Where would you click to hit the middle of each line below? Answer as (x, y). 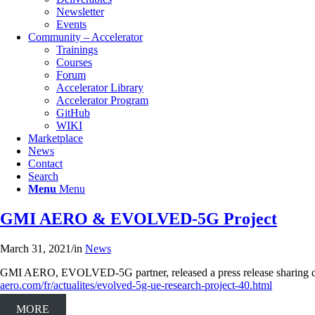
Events (71, 24)
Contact (45, 163)
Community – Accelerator (85, 37)
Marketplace (56, 138)
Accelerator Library (100, 88)
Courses (74, 62)
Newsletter (80, 12)
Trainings (77, 50)
